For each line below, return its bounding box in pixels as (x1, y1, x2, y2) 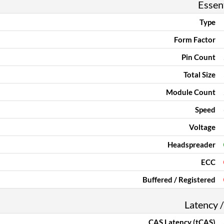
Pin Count (181, 52, 215, 61)
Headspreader (167, 140, 215, 149)
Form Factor (174, 35, 215, 44)
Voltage (189, 122, 215, 131)
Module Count (166, 87, 215, 96)
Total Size (183, 70, 215, 79)
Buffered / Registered (142, 175, 215, 184)
